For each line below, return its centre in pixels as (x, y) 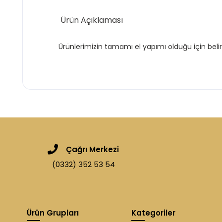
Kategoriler (153, 213)
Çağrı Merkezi (92, 149)
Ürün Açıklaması (91, 20)
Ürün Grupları (53, 213)
